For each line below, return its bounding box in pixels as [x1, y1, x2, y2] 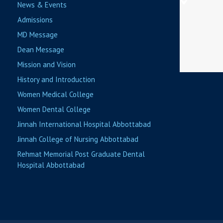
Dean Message [17, 45, 64, 55]
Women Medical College [17, 90, 94, 100]
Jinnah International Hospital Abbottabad [17, 119, 151, 129]
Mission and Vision [17, 60, 76, 70]
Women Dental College [17, 105, 91, 114]
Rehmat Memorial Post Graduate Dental [17, 149, 145, 159]
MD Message [17, 30, 58, 40]
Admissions [17, 15, 53, 25]
